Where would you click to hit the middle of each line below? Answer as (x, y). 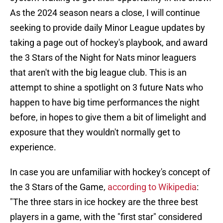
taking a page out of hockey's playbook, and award (109, 43)
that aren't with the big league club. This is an (98, 73)
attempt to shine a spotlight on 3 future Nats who (107, 88)
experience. (33, 147)
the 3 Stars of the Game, (59, 187)
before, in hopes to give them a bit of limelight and (108, 117)
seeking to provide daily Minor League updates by (108, 28)
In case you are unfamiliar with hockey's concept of (110, 172)
